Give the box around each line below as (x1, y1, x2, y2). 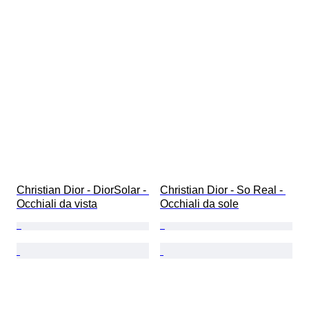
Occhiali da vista (17, 198, 97, 210)
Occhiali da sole (160, 198, 239, 210)
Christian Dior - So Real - (160, 184, 286, 197)
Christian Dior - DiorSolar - (17, 184, 149, 197)
